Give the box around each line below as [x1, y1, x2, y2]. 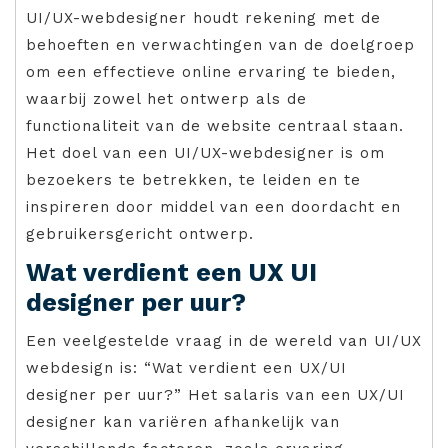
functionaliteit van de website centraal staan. [26, 117, 404, 136]
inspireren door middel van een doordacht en [26, 198, 401, 217]
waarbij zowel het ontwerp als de [26, 90, 307, 109]
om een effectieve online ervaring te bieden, [26, 63, 396, 82]
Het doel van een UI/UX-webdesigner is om [26, 144, 385, 163]
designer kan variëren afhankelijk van [26, 413, 340, 432]
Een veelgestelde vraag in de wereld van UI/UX [26, 332, 422, 351]
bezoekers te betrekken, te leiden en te [26, 171, 361, 190]
